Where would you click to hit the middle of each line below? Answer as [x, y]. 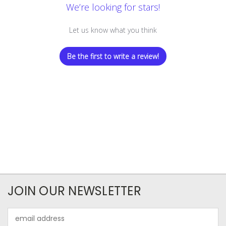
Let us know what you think [113, 30]
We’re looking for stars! [113, 7]
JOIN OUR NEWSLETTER [74, 191]
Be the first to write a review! [113, 56]
